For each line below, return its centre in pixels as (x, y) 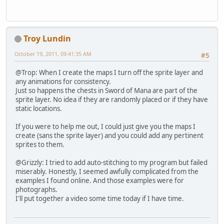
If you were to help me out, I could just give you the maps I (105, 127)
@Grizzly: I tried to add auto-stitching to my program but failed (111, 163)
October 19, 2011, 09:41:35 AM (53, 53)
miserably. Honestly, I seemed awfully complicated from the (107, 172)
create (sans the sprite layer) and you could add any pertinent (109, 136)
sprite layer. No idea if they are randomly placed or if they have (112, 100)
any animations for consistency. (63, 82)
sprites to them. (40, 145)
